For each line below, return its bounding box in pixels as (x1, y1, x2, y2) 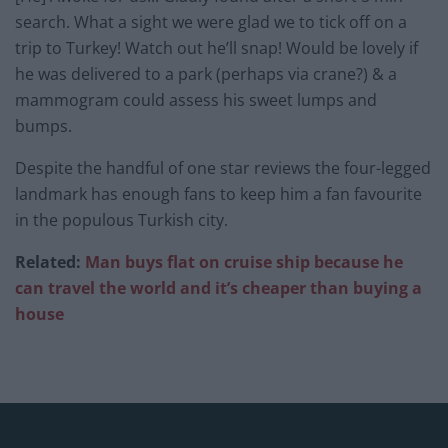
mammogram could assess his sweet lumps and (15, 89, 377, 112)
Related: (15, 251, 85, 274)
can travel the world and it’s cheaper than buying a (15, 277, 422, 300)
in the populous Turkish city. (15, 209, 228, 232)
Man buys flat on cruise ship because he (85, 251, 403, 274)
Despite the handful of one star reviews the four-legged (15, 157, 431, 180)
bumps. (15, 115, 72, 138)
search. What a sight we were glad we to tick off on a (15, 11, 407, 34)
